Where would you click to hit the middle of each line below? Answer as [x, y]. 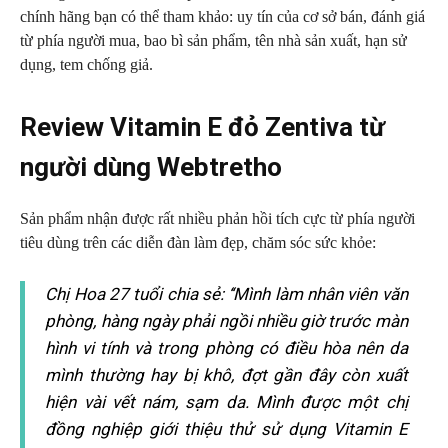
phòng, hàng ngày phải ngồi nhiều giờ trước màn [226, 321]
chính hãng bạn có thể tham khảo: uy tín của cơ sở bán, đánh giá [222, 16]
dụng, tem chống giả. [86, 64]
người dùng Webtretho [151, 167]
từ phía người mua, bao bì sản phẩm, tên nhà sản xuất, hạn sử [213, 40]
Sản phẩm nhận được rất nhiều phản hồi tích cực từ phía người [217, 218]
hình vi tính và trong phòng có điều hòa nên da [226, 348]
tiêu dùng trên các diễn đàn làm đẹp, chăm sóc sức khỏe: [198, 242]
